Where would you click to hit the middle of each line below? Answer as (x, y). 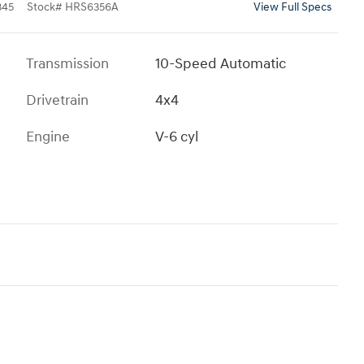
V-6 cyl (177, 137)
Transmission (67, 64)
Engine (48, 137)
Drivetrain (57, 101)
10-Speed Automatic (221, 64)
